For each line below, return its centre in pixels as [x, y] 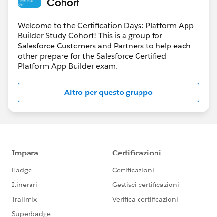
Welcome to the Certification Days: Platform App [106, 25]
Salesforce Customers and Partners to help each [104, 46]
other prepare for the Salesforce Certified [92, 56]
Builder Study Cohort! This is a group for [90, 35]
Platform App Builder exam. [68, 66]
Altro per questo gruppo [108, 92]
